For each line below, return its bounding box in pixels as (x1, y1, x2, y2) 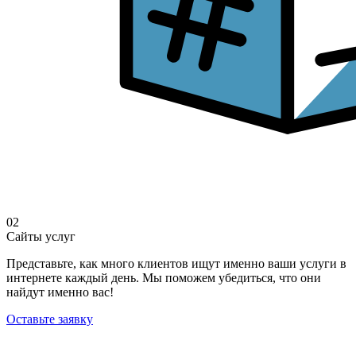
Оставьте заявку (6, 312, 93, 327)
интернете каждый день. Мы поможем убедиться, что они (6, 271, 321, 285)
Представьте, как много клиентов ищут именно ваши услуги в (6, 257, 346, 271)
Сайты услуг (6, 230, 75, 244)
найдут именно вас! (6, 285, 114, 300)
